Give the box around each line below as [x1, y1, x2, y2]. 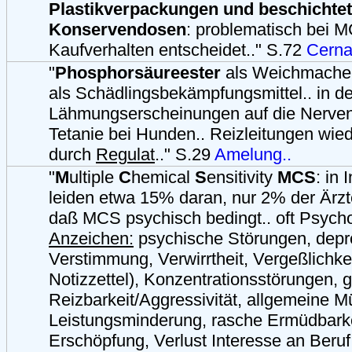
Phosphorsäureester [55, 63, 221, 82]
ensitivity [207, 167, 277, 187]
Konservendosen [49, 20, 186, 39]
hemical [131, 167, 195, 187]
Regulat [96, 145, 155, 164]
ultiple [69, 167, 119, 187]
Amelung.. [214, 145, 291, 164]
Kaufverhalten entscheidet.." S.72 [49, 40, 306, 60]
